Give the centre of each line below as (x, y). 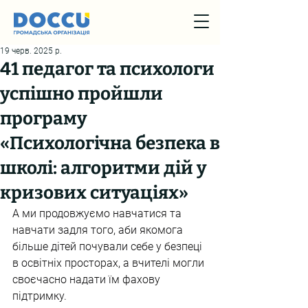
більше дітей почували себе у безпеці (109, 246)
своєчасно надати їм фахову (88, 279)
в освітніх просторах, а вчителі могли (110, 263)
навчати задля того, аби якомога (99, 230)
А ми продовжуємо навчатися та (98, 213)
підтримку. (40, 296)
